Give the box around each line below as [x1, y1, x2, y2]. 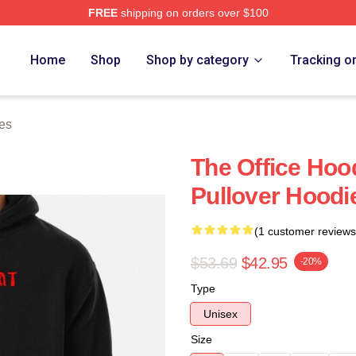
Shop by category [146, 52, 250, 68]
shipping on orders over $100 [117, 6, 269, 19]
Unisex [203, 308, 238, 320]
